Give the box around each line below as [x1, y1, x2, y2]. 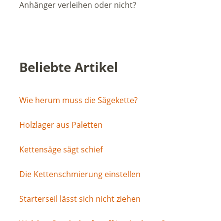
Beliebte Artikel [19, 58, 118, 76]
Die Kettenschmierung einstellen [19, 168, 141, 180]
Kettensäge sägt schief [19, 144, 103, 155]
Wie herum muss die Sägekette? [19, 94, 138, 106]
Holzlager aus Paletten [19, 119, 103, 130]
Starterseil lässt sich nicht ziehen [19, 193, 141, 204]
